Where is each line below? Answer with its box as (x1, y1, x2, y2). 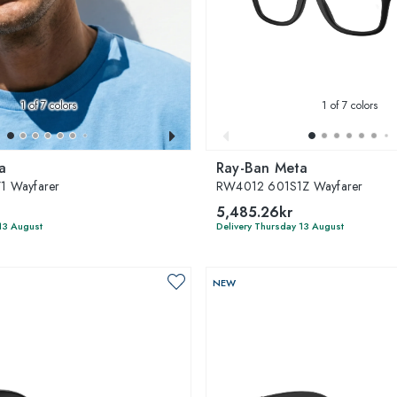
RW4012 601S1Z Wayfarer (216, 176, 363, 195)
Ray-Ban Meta (216, 157, 308, 178)
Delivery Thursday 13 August (216, 218, 344, 233)
